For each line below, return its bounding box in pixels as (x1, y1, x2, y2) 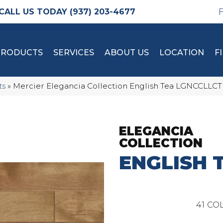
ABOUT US (105, 48, 149, 57)
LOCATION (159, 48, 204, 57)
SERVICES (53, 48, 94, 57)
